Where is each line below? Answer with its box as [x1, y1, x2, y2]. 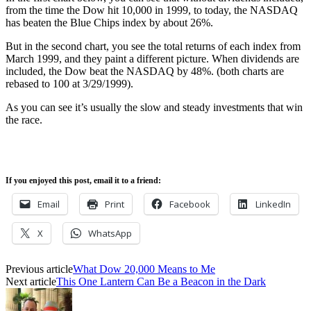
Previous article [6, 262, 73, 275]
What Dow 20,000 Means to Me [73, 262, 215, 275]
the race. [6, 113, 42, 126]
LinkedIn [255, 197, 291, 210]
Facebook [169, 197, 210, 210]
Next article [6, 275, 56, 287]
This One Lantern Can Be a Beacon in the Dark [56, 275, 266, 287]
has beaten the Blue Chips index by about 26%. [6, 16, 213, 28]
